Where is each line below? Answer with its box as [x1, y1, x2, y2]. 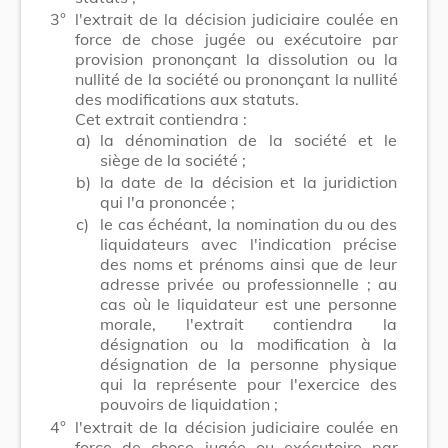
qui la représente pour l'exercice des [100, 373, 397, 394]
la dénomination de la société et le [100, 129, 397, 150]
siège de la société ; [100, 149, 246, 170]
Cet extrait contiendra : [75, 108, 247, 129]
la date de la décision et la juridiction [100, 171, 397, 192]
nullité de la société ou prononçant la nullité [75, 68, 398, 89]
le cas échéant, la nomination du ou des [100, 213, 397, 234]
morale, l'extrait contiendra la [100, 313, 397, 334]
